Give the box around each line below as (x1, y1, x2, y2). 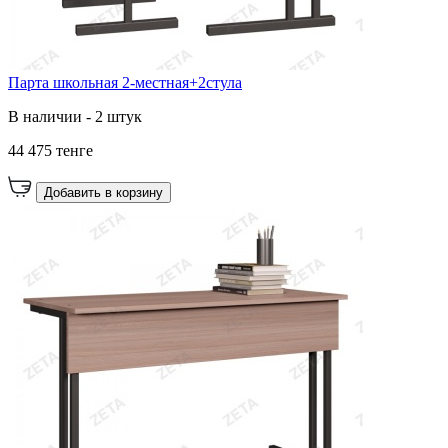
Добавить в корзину (44, 184, 163, 200)
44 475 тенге (8, 141, 93, 159)
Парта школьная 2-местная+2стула (8, 73, 242, 91)
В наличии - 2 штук (8, 107, 142, 125)
